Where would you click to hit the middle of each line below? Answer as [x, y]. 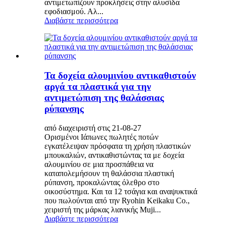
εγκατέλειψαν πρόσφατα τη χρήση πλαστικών [118, 146]
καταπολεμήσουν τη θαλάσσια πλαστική [109, 174]
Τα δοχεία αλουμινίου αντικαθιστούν [120, 75]
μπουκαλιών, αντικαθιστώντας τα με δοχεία [114, 155]
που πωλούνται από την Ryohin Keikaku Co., [117, 201]
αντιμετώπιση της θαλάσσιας [104, 97]
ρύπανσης [64, 108]
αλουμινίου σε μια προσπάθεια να [99, 164]
